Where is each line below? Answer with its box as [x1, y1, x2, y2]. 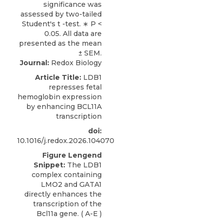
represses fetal [49, 83, 102, 91]
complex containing [32, 170, 102, 179]
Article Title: [35, 73, 81, 82]
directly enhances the [24, 190, 102, 199]
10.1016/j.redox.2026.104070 [17, 136, 114, 145]
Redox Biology [49, 58, 102, 67]
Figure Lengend [42, 151, 102, 160]
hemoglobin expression [18, 92, 102, 101]
